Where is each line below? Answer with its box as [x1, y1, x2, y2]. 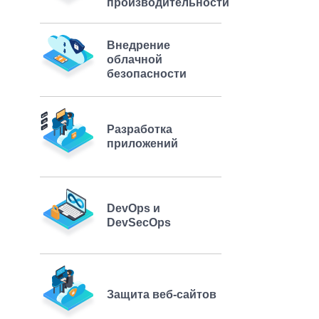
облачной [107, 53, 162, 66]
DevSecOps [107, 216, 171, 229]
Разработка [107, 123, 172, 136]
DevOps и [107, 202, 160, 214]
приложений [107, 137, 178, 150]
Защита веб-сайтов [107, 288, 216, 300]
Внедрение [107, 38, 170, 51]
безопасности [107, 67, 187, 80]
